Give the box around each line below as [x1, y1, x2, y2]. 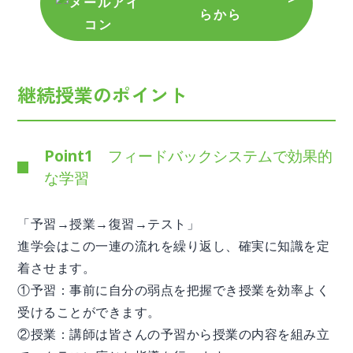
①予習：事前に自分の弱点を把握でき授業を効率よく [17, 281, 330, 299]
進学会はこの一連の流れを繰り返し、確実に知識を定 [17, 237, 330, 255]
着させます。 [17, 259, 96, 277]
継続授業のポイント [17, 80, 188, 108]
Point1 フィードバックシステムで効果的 [43, 145, 333, 166]
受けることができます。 [17, 303, 161, 321]
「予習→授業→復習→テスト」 [17, 215, 200, 232]
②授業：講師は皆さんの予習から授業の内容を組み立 [17, 325, 330, 343]
